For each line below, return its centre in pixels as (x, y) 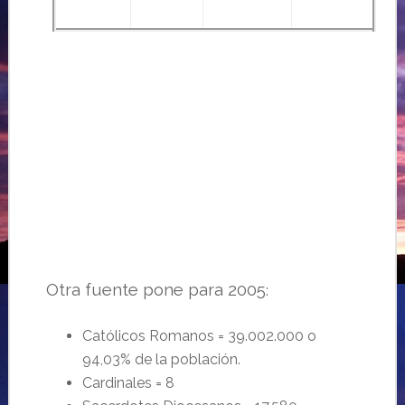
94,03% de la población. (161, 359)
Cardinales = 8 (128, 383)
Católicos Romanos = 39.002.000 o (199, 336)
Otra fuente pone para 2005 (155, 289)
